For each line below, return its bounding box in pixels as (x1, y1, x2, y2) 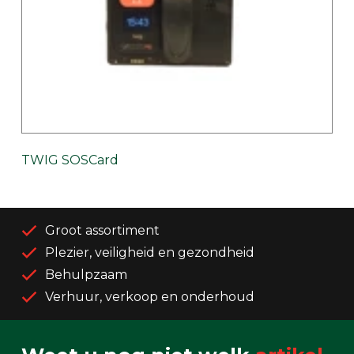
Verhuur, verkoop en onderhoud (45, 289, 254, 305)
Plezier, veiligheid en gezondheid (45, 245, 254, 261)
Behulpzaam (45, 267, 127, 283)
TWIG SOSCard (21, 153, 119, 168)
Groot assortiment (45, 223, 160, 239)
